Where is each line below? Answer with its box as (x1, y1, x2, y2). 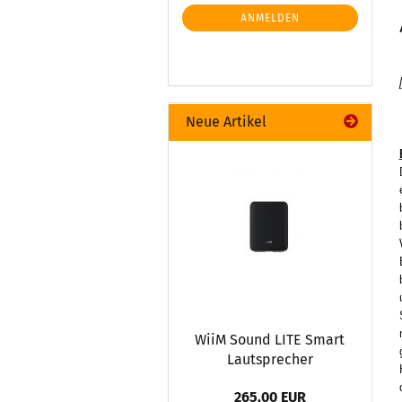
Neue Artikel (182, 113, 267, 130)
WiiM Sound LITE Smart (195, 331, 345, 348)
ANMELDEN (240, 12, 300, 24)
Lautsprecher (226, 351, 313, 368)
